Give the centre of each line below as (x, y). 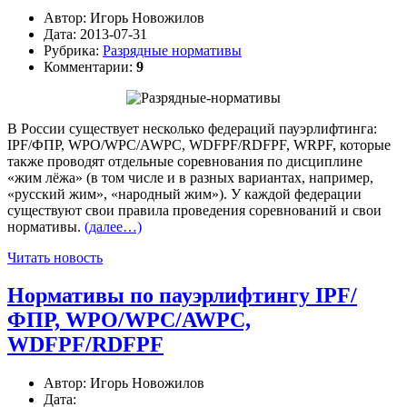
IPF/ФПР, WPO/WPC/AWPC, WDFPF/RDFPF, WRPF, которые (199, 144)
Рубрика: (73, 50)
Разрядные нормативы (172, 50)
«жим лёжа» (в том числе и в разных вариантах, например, (190, 177)
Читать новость (55, 257)
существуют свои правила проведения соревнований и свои (194, 210)
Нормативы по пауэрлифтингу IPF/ (182, 296)
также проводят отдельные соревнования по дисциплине (185, 161)
